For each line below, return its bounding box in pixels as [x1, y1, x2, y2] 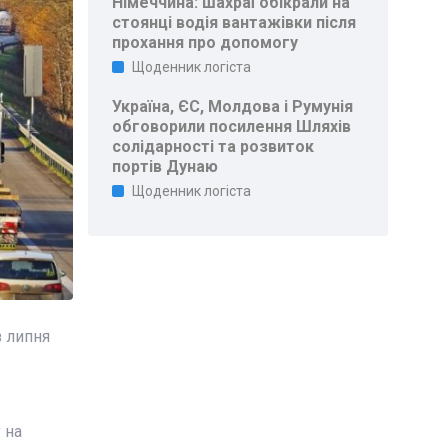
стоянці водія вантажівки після [112, 13, 357, 32]
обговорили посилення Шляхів [112, 117, 352, 136]
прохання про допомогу [112, 33, 299, 52]
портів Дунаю [112, 157, 219, 176]
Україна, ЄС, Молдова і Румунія [112, 97, 354, 116]
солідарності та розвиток [112, 137, 315, 156]
